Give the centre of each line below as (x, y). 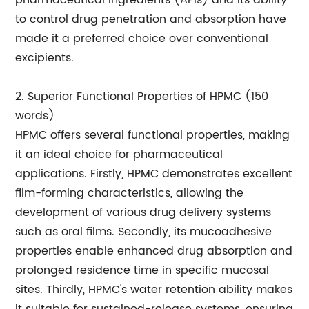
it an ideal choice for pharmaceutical (119, 154)
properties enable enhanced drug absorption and (154, 251)
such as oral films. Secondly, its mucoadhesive (144, 232)
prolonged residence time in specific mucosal (142, 270)
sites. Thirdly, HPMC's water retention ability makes (154, 290)
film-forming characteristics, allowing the (130, 193)
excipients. (45, 58)
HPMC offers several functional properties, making (153, 135)
